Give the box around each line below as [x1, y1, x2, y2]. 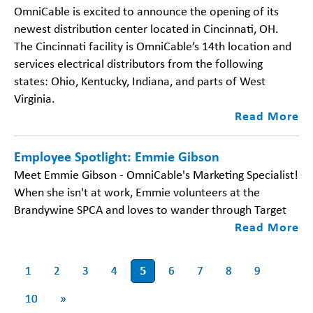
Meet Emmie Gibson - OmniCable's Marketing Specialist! [14, 166, 298, 182]
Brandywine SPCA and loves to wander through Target [14, 201, 286, 217]
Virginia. [14, 90, 55, 106]
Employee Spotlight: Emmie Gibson [14, 147, 219, 165]
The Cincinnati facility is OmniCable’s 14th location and [14, 38, 291, 54]
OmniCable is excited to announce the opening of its [14, 3, 279, 19]
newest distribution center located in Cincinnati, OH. [14, 20, 279, 36]
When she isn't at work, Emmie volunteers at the [14, 184, 260, 200]
